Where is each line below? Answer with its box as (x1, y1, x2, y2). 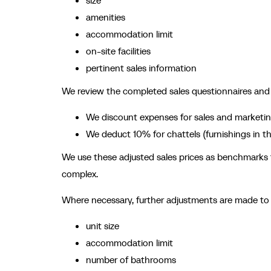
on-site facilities (86, 45, 151, 57)
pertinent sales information (86, 62, 197, 74)
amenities (86, 11, 125, 23)
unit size (86, 220, 119, 232)
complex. (62, 168, 98, 180)
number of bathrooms (86, 253, 176, 266)
